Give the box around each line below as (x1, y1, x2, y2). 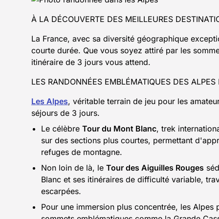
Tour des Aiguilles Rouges (106, 163, 204, 173)
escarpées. (41, 186, 81, 196)
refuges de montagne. (41, 147, 122, 157)
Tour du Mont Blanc (82, 124, 156, 133)
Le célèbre (41, 124, 82, 133)
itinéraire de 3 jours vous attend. (31, 57, 151, 67)
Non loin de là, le (41, 163, 106, 173)
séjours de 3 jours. (31, 108, 100, 118)
